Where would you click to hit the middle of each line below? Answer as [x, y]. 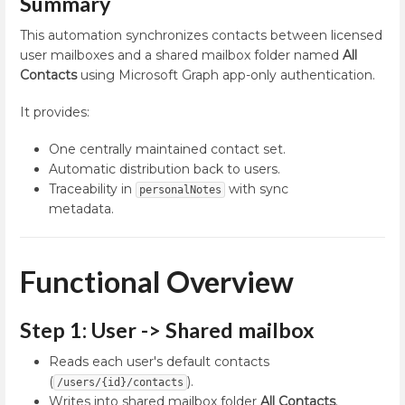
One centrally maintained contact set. [167, 150]
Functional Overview [157, 281]
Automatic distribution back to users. [165, 170]
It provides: [55, 113]
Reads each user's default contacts [159, 362]
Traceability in [92, 189]
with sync [257, 189]
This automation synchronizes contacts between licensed [201, 35]
